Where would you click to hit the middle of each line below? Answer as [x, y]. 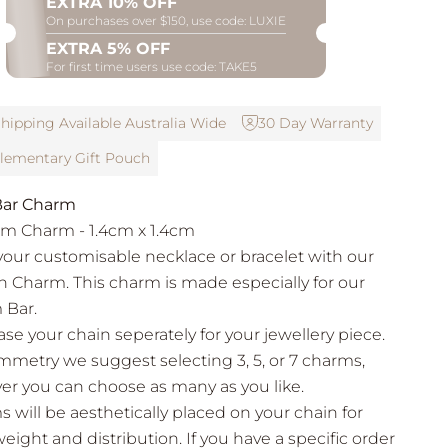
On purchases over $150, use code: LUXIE [166, 20]
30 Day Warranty [315, 122]
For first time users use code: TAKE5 [152, 66]
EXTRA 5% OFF [108, 48]
